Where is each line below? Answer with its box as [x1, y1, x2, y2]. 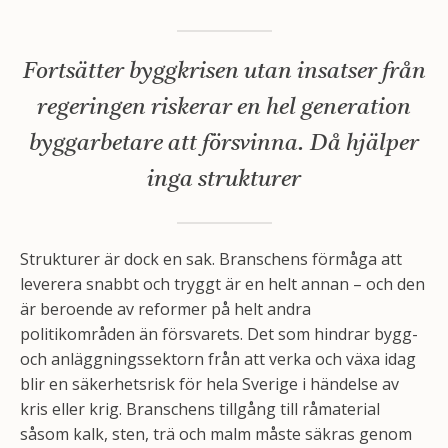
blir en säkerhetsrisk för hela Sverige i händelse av [20, 373, 399, 395]
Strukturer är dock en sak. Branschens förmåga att [20, 248, 402, 270]
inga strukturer [147, 169, 301, 192]
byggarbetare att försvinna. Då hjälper [29, 133, 419, 156]
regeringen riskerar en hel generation [37, 97, 411, 120]
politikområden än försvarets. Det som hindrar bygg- [20, 323, 418, 345]
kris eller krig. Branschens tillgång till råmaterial [20, 398, 380, 420]
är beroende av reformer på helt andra [20, 298, 311, 320]
